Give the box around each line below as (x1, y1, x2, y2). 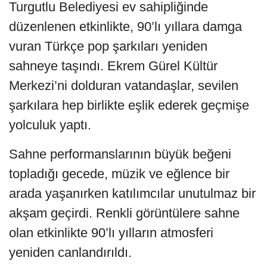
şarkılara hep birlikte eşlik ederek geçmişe (9, 98, 249, 113)
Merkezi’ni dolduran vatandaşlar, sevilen (9, 78, 238, 94)
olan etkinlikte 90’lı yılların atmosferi (9, 225, 213, 241)
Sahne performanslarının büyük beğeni (9, 147, 231, 162)
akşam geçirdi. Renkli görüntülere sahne (9, 206, 240, 221)
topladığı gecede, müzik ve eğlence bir (9, 166, 229, 182)
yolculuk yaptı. (9, 117, 91, 133)
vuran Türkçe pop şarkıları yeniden (9, 39, 207, 54)
